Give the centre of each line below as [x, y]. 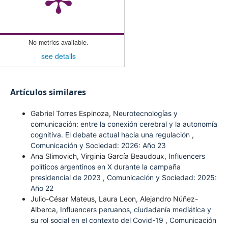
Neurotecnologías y [145, 113]
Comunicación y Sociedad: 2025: [162, 177]
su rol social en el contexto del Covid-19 [98, 220]
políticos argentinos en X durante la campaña [105, 166]
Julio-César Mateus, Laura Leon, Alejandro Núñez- [114, 198]
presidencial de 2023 [66, 177]
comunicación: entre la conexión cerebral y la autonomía [124, 124]
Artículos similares [48, 92]
